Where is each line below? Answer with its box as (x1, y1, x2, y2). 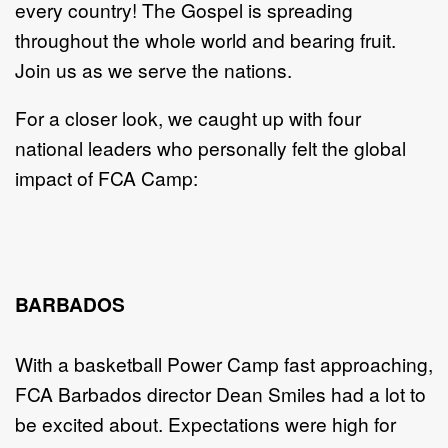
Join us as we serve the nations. (15, 55, 297, 83)
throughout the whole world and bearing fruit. (15, 25, 396, 53)
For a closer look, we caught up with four (15, 103, 361, 131)
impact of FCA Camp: (15, 163, 198, 191)
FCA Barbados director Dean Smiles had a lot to (15, 379, 426, 407)
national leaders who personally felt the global (15, 133, 406, 161)
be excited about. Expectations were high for (15, 409, 396, 437)
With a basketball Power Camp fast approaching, (15, 349, 433, 377)
